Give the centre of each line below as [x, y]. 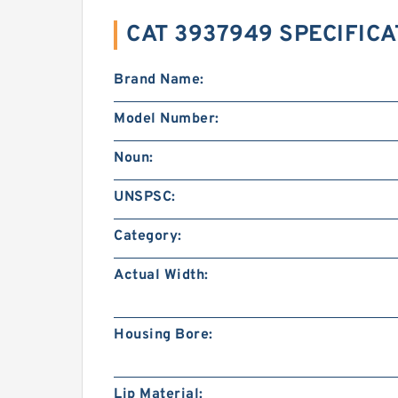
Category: [148, 236]
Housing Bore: [163, 335]
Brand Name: [159, 80]
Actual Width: [161, 275]
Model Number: [167, 119]
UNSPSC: [145, 197]
